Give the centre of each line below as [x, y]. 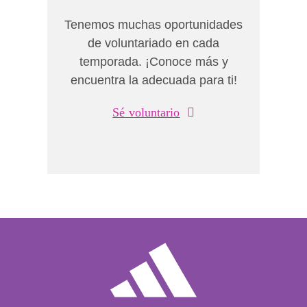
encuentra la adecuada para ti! [153, 80]
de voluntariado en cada [153, 43]
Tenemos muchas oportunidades [153, 25]
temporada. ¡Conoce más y [153, 62]
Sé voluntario [146, 112]
